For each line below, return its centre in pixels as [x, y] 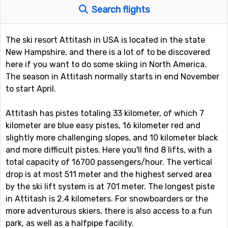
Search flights [119, 10]
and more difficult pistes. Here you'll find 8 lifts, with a [109, 150]
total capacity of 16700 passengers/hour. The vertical [109, 162]
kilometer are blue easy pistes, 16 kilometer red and [103, 125]
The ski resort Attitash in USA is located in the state [105, 40]
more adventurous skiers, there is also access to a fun [109, 211]
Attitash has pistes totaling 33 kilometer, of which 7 [105, 113]
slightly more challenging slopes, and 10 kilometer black [112, 138]
